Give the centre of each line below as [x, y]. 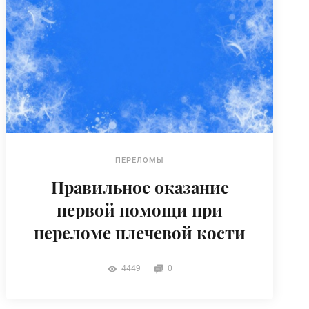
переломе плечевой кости [140, 232]
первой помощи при [140, 209]
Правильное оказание [140, 187]
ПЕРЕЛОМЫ [140, 160]
